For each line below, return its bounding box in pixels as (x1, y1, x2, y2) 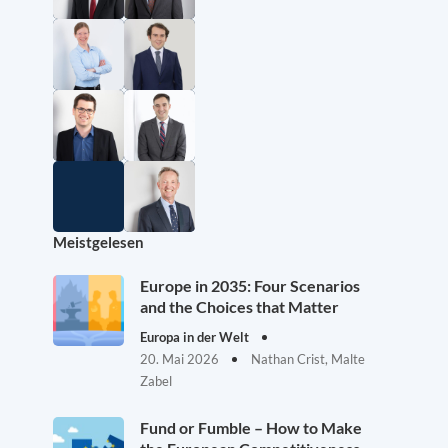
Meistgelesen (53, 233, 144, 252)
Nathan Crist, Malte (251, 351, 365, 368)
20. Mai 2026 (140, 351, 222, 368)
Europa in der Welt (140, 329, 252, 346)
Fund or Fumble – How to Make (140, 418, 362, 438)
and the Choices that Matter (140, 297, 339, 317)
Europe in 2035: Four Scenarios (140, 276, 360, 296)
